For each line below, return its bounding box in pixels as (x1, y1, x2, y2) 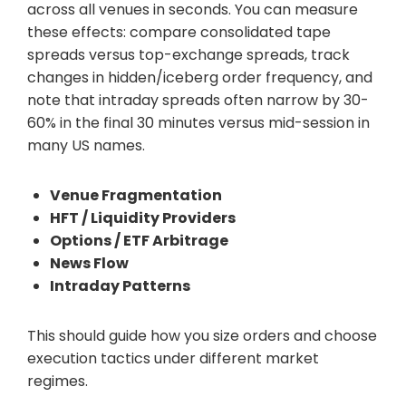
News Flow (50, 252, 129, 274)
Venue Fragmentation (50, 184, 222, 206)
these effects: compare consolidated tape (27, 21, 331, 43)
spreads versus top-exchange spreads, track (27, 43, 350, 65)
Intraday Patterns (50, 275, 190, 296)
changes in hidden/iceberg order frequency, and (27, 66, 372, 88)
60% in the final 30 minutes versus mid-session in (27, 111, 370, 133)
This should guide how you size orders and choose (27, 324, 377, 346)
